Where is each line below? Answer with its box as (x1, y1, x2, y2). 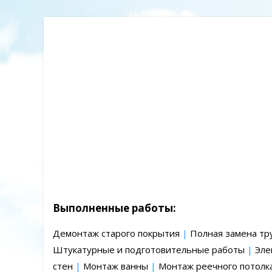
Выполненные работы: (53, 201, 176, 215)
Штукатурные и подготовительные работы (53, 243, 247, 256)
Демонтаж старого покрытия (53, 227, 182, 239)
